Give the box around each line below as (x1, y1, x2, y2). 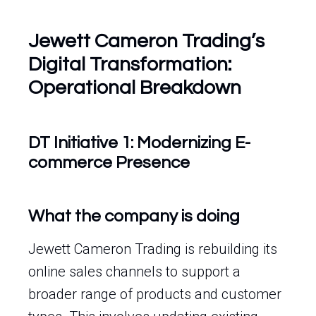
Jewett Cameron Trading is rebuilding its (28, 241, 277, 257)
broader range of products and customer (28, 286, 281, 303)
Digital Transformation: (28, 54, 231, 75)
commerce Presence (28, 154, 190, 171)
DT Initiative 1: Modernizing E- (28, 134, 250, 152)
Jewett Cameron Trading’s (28, 31, 265, 51)
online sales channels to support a (28, 263, 241, 280)
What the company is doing (28, 207, 240, 225)
